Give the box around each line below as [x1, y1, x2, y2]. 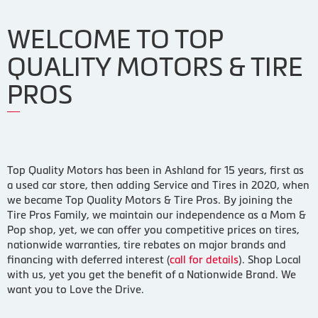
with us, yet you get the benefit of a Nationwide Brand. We [7, 268, 296, 280]
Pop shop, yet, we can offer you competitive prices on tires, [7, 223, 300, 236]
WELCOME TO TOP [7, 25, 223, 55]
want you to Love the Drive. [7, 283, 144, 295]
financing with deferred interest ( [7, 253, 170, 265]
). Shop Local [238, 253, 301, 265]
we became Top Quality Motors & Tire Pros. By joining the [7, 193, 292, 206]
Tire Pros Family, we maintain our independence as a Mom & [7, 208, 306, 221]
